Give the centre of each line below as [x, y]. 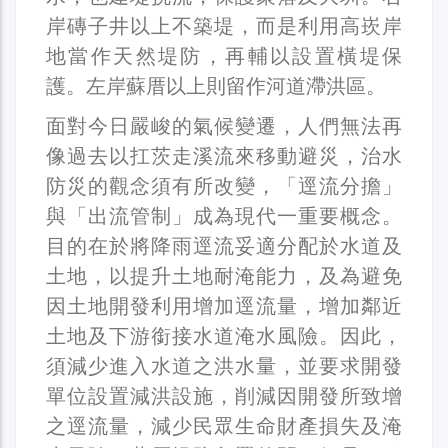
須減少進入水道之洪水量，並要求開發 [224, 365]
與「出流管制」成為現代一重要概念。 [224, 215]
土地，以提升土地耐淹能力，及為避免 [224, 275]
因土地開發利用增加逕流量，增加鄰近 [224, 305]
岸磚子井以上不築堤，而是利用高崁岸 [224, 25]
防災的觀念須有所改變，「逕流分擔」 [224, 185]
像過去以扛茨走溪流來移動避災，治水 [224, 155]
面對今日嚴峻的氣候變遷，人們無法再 [224, 125]
